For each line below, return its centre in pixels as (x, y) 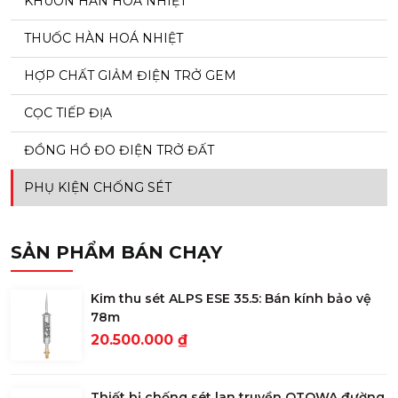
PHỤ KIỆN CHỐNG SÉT (98, 188)
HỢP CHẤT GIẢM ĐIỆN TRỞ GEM (130, 76)
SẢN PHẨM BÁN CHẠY (116, 253)
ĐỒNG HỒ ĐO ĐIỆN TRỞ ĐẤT (119, 151)
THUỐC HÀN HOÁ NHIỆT (103, 39)
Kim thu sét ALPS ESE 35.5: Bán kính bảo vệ (231, 299)
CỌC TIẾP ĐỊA (68, 113)
